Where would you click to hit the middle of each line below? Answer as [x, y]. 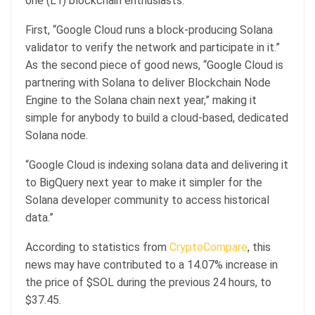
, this [259, 247]
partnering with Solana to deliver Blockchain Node [148, 82]
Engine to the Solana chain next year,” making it [141, 100]
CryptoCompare [208, 247]
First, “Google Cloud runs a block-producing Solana [149, 30]
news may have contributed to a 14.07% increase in [152, 264]
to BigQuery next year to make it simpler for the [144, 182]
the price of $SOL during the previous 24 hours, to [148, 282]
